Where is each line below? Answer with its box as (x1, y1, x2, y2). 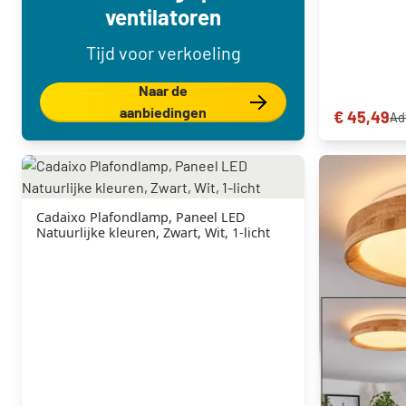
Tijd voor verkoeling (85, 42, 241, 63)
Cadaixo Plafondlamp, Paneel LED (36, 208, 246, 226)
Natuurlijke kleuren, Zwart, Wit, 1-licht (36, 224, 270, 241)
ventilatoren (105, 4, 221, 30)
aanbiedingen (120, 103, 207, 121)
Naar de (139, 82, 188, 99)
